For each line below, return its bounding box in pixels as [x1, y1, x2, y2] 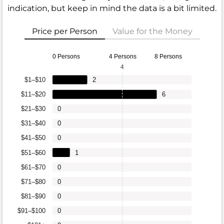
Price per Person [31, 26, 97, 36]
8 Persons [154, 53, 182, 60]
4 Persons [109, 53, 136, 60]
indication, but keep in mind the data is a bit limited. [7, 3, 216, 13]
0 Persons [52, 53, 80, 60]
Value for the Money [112, 26, 192, 36]
